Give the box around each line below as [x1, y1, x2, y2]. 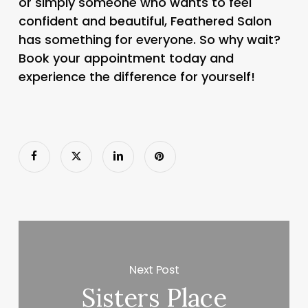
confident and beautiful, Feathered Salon [18, 12, 272, 30]
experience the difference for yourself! [18, 67, 255, 85]
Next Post [129, 261, 179, 278]
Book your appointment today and [18, 49, 234, 67]
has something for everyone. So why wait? [18, 30, 280, 48]
